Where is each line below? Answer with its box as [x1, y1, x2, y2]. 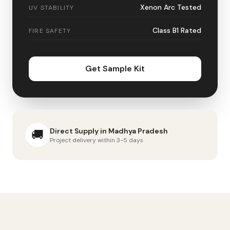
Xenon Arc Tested [140, 3, 201, 12]
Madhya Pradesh [108, 126, 168, 136]
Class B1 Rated [152, 26, 201, 35]
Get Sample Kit [85, 63, 145, 74]
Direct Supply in [50, 126, 108, 136]
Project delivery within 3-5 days [50, 136, 143, 144]
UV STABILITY [29, 4, 74, 12]
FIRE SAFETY [29, 27, 71, 35]
